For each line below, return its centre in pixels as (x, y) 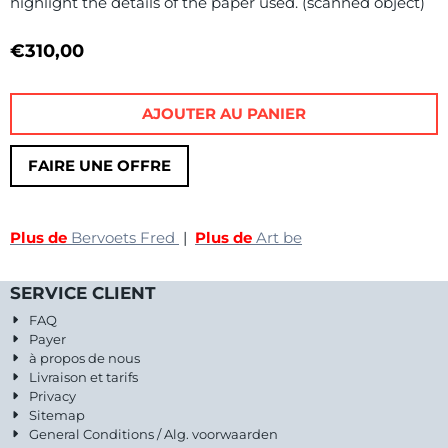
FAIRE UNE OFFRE (99, 165)
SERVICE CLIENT (83, 292)
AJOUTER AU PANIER (224, 113)
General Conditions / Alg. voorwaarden (154, 433)
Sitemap (57, 414)
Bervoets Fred (125, 237)
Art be (279, 237)
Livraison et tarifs (84, 376)
